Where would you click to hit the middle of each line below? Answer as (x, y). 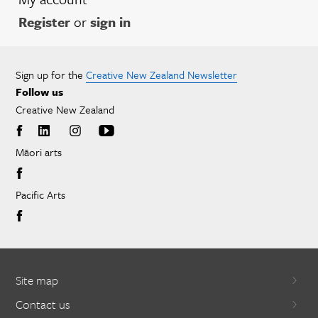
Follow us (39, 91)
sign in (110, 21)
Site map (37, 280)
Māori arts (39, 152)
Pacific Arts (40, 194)
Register (44, 21)
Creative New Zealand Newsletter (161, 74)
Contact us (43, 304)
